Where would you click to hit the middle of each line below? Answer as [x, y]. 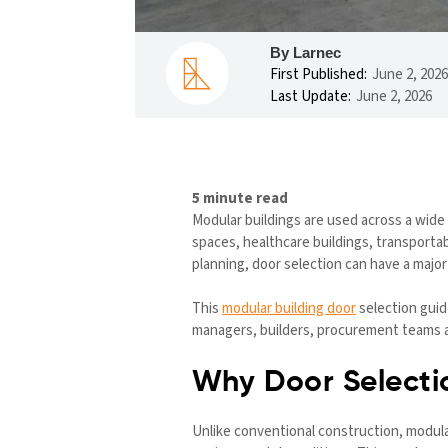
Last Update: [310, 96]
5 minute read [240, 198]
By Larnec [305, 52]
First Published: [318, 74]
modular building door [289, 309]
